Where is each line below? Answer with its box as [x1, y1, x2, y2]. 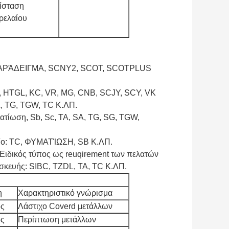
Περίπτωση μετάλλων [18, 215, 96, 224]
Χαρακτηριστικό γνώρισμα [18, 189, 112, 198]
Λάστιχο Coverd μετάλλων [18, 202, 112, 211]
